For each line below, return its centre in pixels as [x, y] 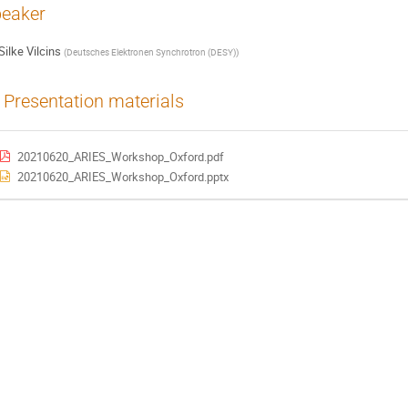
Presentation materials [94, 101]
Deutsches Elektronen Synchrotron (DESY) [151, 52]
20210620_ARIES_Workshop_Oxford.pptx [122, 177]
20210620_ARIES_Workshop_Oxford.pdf [120, 157]
